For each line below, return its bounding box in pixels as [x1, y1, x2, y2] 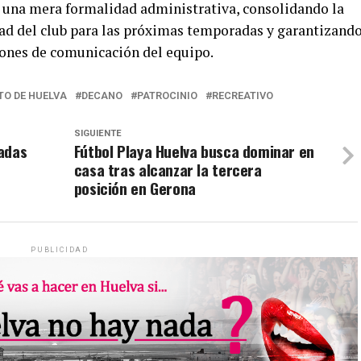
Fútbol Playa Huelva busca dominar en [73, 139, 314, 164]
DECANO [81, 89, 122, 102]
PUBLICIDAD [31, 246, 89, 255]
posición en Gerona [73, 176, 196, 201]
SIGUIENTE [73, 128, 122, 139]
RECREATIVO [212, 89, 273, 102]
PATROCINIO [137, 89, 197, 102]
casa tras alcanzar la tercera [73, 158, 262, 182]
